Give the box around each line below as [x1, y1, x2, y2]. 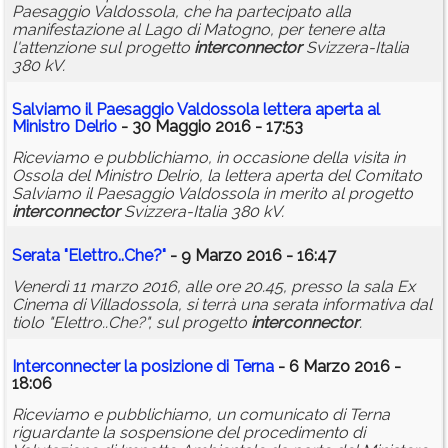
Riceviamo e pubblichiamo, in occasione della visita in [12, 148, 405, 168]
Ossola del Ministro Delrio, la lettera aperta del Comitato [12, 166, 422, 186]
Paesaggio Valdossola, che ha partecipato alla [12, 2, 351, 22]
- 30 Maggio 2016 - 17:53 [117, 117, 303, 137]
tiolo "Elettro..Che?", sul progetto [12, 313, 251, 333]
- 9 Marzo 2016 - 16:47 [166, 246, 336, 266]
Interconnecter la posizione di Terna [12, 357, 274, 377]
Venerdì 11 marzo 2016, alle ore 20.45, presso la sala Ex [12, 277, 415, 297]
